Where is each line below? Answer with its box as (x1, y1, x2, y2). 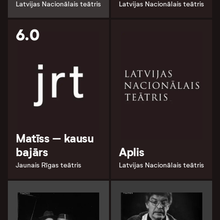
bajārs (16, 145, 48, 160)
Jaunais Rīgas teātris (16, 161, 81, 170)
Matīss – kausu (16, 131, 94, 146)
